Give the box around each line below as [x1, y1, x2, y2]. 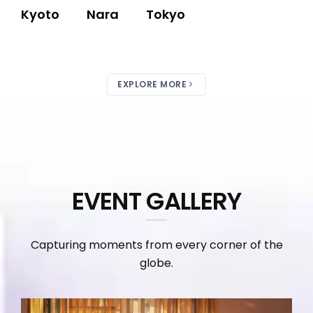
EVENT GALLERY [71, 184, 242, 218]
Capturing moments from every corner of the [30, 236, 283, 253]
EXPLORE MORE [117, 78, 187, 90]
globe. [140, 254, 173, 271]
